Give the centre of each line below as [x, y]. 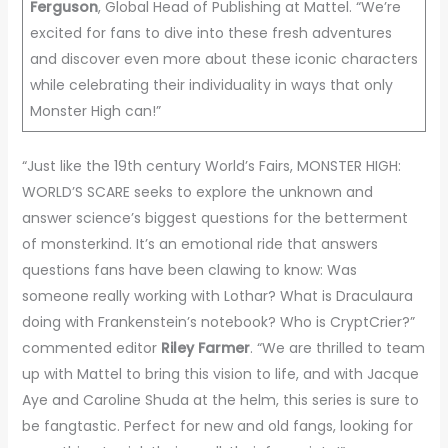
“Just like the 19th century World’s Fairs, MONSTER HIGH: [211, 165]
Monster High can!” [95, 110]
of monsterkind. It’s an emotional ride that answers [199, 243]
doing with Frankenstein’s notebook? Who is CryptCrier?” [218, 321]
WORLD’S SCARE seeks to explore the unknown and [197, 191]
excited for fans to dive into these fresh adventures [210, 32]
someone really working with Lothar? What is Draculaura [217, 295]
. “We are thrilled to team [337, 347]
